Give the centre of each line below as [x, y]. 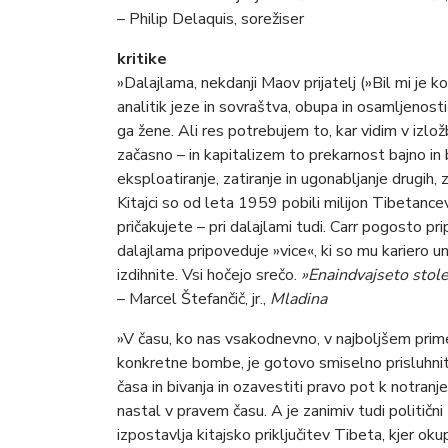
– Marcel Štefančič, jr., [193, 298]
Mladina [298, 298]
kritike [142, 58]
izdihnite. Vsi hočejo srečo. [209, 274]
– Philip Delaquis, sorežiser [210, 18]
